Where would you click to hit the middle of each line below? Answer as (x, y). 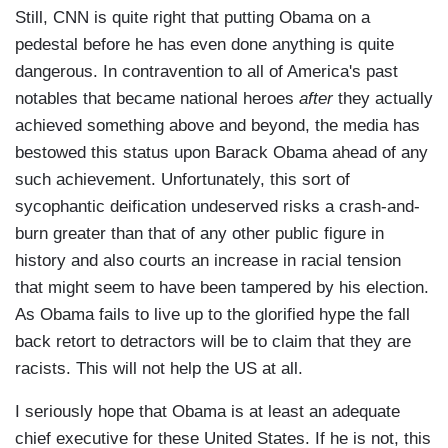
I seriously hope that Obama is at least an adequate (207, 412)
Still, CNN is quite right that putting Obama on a (192, 18)
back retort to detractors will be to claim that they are (213, 342)
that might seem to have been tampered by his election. (222, 288)
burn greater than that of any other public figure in (199, 234)
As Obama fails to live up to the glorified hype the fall (212, 315)
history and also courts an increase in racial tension (208, 261)
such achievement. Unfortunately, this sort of (182, 180)
